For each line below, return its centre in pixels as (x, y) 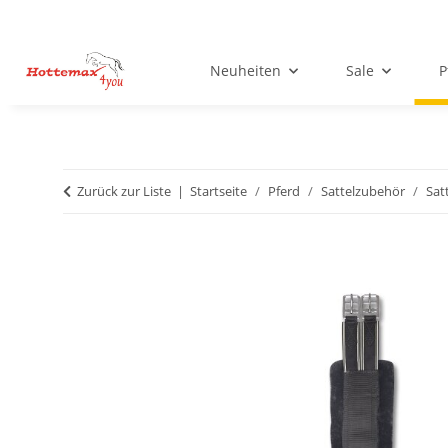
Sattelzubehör (363, 191)
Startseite (218, 191)
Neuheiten (245, 71)
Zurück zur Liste (124, 191)
